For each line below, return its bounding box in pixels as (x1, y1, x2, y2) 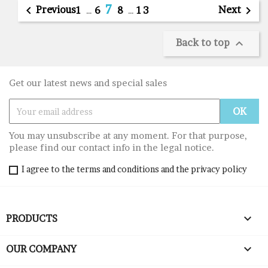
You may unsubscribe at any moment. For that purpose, (9, 130, 247, 142)
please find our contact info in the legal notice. (9, 142, 214, 154)
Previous (36, 4, 76, 16)
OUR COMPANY (6, 243, 77, 255)
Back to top (176, 36, 232, 49)
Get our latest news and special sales (9, 77, 167, 89)
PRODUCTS (6, 212, 57, 225)
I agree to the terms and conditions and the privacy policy (22, 164, 247, 175)
